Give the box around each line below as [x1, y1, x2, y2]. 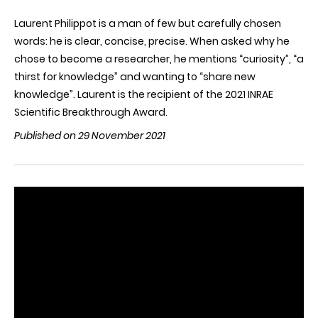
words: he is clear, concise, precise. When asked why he [14, 34, 290, 48]
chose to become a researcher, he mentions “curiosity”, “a [14, 52, 304, 66]
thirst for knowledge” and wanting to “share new [14, 70, 256, 84]
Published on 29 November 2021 [14, 128, 165, 143]
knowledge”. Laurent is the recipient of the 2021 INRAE [14, 87, 273, 102]
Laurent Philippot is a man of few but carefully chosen [14, 16, 281, 31]
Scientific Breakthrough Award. [14, 105, 168, 119]
